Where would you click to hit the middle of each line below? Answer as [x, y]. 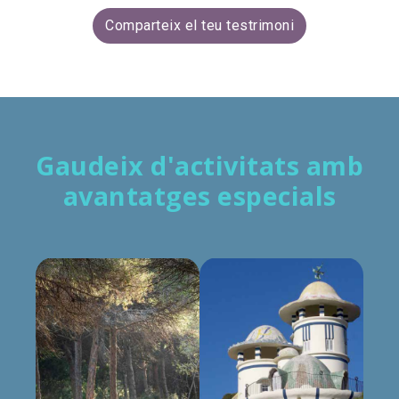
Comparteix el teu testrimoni [199, 26]
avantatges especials [199, 196]
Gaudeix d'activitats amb [199, 166]
